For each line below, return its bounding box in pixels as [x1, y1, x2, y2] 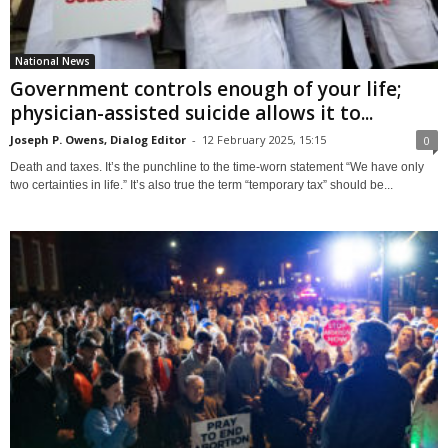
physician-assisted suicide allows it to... [10, 100, 373, 127]
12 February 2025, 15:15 [202, 132, 326, 148]
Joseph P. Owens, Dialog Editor [10, 132, 186, 148]
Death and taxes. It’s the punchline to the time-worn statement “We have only [10, 160, 424, 175]
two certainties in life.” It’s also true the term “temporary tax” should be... [10, 178, 393, 193]
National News [15, 54, 90, 69]
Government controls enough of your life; [10, 76, 402, 103]
